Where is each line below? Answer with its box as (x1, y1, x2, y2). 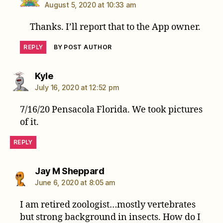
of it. (20, 116, 39, 128)
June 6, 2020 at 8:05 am (35, 178, 115, 187)
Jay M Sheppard (35, 165, 104, 176)
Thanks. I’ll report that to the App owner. (29, 21, 201, 33)
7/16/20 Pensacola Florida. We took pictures (20, 104, 203, 115)
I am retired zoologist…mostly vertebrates (20, 199, 196, 211)
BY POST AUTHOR (54, 43, 112, 51)
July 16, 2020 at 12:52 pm (35, 83, 119, 92)
